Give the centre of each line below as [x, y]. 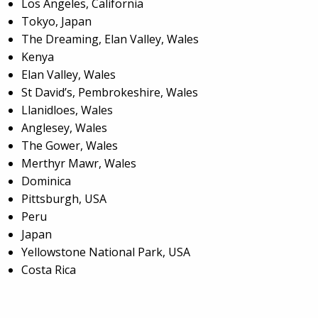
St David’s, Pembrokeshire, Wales [110, 93]
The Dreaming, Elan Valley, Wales [110, 39]
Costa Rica [49, 270]
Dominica [46, 181]
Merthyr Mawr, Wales [79, 164]
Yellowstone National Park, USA [106, 252]
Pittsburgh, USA [64, 199]
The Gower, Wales [70, 146]
